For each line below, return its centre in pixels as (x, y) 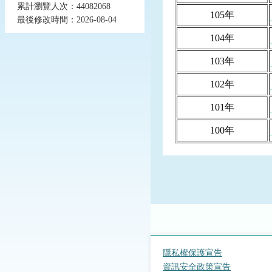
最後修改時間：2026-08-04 (67, 20)
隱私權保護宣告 (192, 253)
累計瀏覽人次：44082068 (64, 6)
